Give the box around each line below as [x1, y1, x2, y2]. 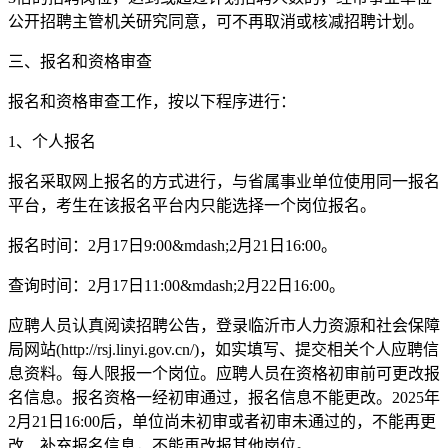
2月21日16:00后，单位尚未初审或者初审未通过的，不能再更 [8, 412, 436, 430]
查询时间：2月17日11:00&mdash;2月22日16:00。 [8, 276, 345, 294]
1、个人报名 [8, 132, 96, 150]
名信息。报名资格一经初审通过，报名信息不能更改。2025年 [8, 388, 440, 406]
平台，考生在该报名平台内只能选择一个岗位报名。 [8, 196, 376, 214]
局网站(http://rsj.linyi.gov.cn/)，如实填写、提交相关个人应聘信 [8, 340, 439, 358]
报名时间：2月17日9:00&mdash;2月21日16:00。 [8, 236, 337, 254]
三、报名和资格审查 [8, 52, 152, 70]
